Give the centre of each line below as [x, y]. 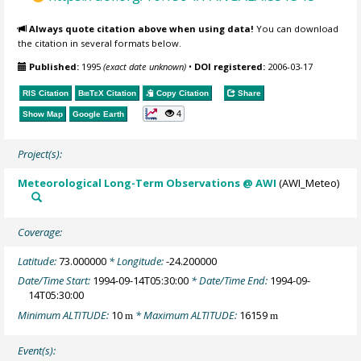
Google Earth [99, 114]
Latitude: [39, 261]
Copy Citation [182, 93]
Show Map [43, 114]
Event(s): [37, 350]
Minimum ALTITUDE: [65, 315]
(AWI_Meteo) [308, 183]
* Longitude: [137, 261]
